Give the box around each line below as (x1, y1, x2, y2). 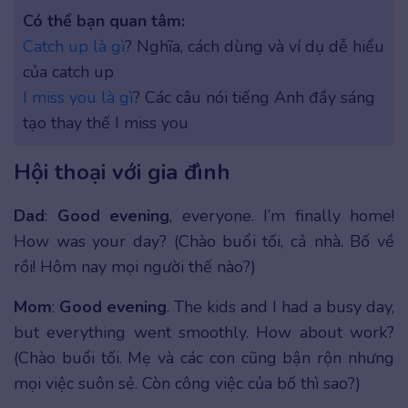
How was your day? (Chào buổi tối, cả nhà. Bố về (14, 230, 394, 253)
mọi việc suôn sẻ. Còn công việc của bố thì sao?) (14, 372, 361, 395)
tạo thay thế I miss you (23, 112, 189, 135)
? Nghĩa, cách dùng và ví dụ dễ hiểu (125, 36, 384, 58)
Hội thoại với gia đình (14, 158, 230, 188)
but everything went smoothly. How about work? (14, 321, 394, 344)
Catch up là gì (23, 36, 125, 58)
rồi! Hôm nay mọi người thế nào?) (14, 256, 256, 279)
